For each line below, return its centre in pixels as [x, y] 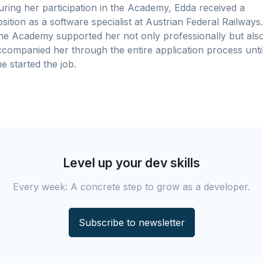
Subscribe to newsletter [131, 223]
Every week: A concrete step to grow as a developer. [131, 187]
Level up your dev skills [131, 163]
